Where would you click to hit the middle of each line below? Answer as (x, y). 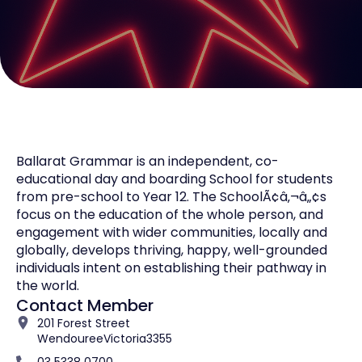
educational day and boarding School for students (175, 179)
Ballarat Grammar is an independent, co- (147, 161)
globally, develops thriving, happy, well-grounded (172, 250)
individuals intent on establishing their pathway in (171, 267)
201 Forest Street (84, 323)
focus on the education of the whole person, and (170, 214)
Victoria (125, 338)
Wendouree (70, 338)
